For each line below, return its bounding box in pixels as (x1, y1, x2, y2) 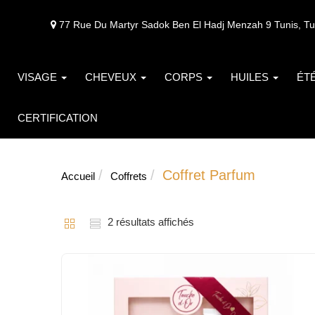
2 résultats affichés (108, 216, 194, 228)
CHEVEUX (85, 71, 139, 83)
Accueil (61, 170, 95, 182)
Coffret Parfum (162, 167, 255, 183)
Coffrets (110, 170, 147, 182)
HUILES (231, 71, 271, 83)
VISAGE (18, 71, 60, 83)
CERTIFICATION (18, 112, 98, 124)
